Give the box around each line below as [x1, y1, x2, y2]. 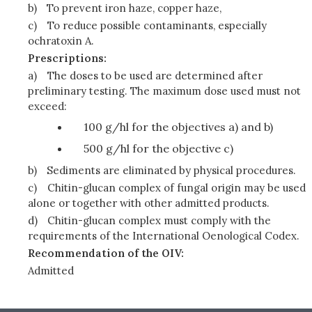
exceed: [28, 100, 67, 113]
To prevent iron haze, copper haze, [47, 1, 222, 15]
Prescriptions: [28, 52, 107, 65]
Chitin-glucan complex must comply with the [47, 214, 272, 227]
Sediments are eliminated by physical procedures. [47, 164, 297, 177]
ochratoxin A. [28, 34, 94, 47]
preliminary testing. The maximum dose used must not [28, 84, 301, 97]
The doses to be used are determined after [47, 69, 263, 82]
